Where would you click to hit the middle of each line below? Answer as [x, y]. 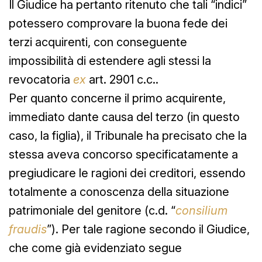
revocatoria [39, 79]
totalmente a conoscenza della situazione [119, 192]
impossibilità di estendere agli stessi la [110, 61]
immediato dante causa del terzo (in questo [124, 117]
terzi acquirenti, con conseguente [98, 42]
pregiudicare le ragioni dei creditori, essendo [127, 173]
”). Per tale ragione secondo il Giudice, [148, 229]
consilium [201, 210]
